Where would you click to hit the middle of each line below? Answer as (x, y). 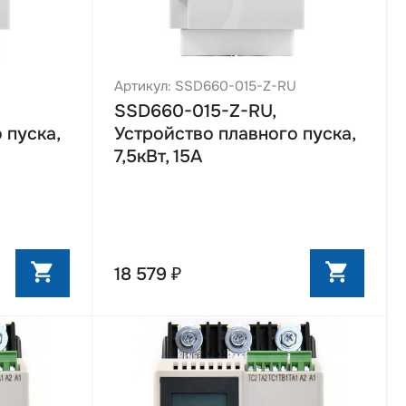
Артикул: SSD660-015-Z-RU (205, 86)
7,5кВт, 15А (158, 156)
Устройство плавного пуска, (234, 133)
